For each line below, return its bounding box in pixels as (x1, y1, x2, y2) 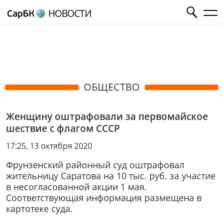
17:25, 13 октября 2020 (6, 140, 92, 151)
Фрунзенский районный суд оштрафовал (6, 159, 184, 171)
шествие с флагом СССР (6, 121, 120, 135)
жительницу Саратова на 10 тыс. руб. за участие (6, 170, 216, 182)
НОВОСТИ (48, 6, 91, 20)
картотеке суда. (6, 203, 73, 215)
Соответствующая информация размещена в (6, 192, 202, 204)
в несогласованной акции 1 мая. (6, 181, 147, 193)
